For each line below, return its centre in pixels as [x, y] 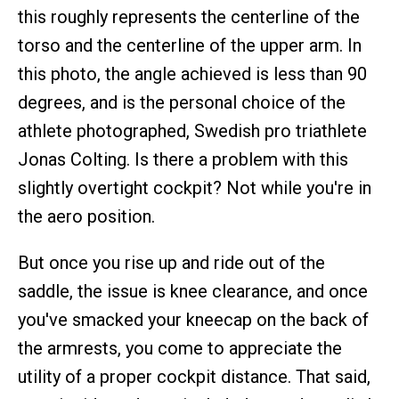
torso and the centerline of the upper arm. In [190, 45]
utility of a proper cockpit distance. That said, [194, 377]
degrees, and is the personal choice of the [182, 102]
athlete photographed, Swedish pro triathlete [192, 131]
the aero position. [86, 216]
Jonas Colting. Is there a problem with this [183, 159]
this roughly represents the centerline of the [189, 17]
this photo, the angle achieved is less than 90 [192, 74]
